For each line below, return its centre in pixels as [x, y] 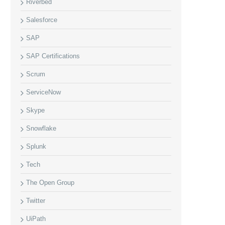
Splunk [36, 146]
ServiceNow [43, 92]
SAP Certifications [53, 56]
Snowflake [41, 128]
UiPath [36, 219]
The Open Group [50, 183]
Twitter [36, 201]
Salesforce [42, 20]
